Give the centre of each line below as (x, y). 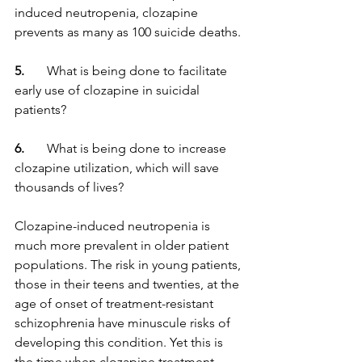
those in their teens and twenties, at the (128, 284)
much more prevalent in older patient (123, 245)
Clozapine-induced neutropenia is (114, 226)
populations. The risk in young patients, (129, 265)
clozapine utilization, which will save (118, 168)
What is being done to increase (128, 148)
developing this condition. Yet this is (120, 342)
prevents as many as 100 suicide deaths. (128, 32)
